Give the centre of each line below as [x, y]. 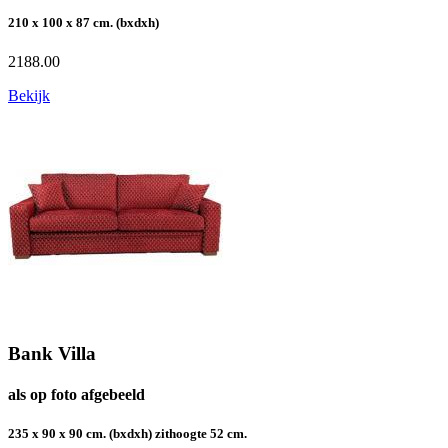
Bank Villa [52, 353]
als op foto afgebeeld [76, 395]
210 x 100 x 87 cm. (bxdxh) [83, 22]
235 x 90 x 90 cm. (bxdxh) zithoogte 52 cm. [127, 434]
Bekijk [29, 96]
